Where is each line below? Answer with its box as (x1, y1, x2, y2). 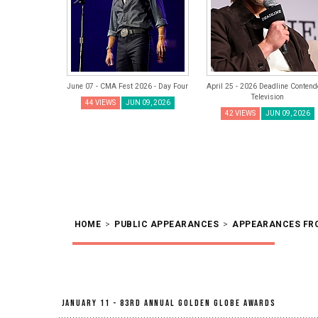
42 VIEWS (224, 109, 256, 117)
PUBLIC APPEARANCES (114, 219, 219, 229)
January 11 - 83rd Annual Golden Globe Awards (61, 297, 277, 309)
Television (251, 92, 284, 102)
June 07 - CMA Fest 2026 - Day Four (67, 82, 188, 91)
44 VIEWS (84, 99, 116, 106)
